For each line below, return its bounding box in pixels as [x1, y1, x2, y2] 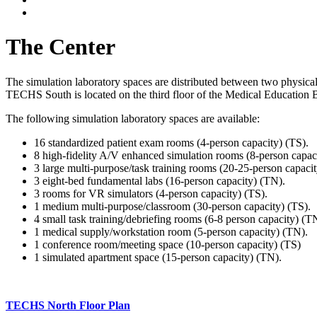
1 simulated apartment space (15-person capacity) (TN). [34, 250, 282, 263]
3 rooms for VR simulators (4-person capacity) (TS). [34, 187, 267, 200]
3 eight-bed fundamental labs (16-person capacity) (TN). [34, 174, 285, 187]
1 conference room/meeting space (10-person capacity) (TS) [34, 238, 301, 250]
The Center [6, 34, 115, 60]
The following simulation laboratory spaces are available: [6, 112, 260, 125]
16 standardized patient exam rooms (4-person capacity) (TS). [34, 136, 309, 149]
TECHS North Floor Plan [6, 299, 130, 311]
